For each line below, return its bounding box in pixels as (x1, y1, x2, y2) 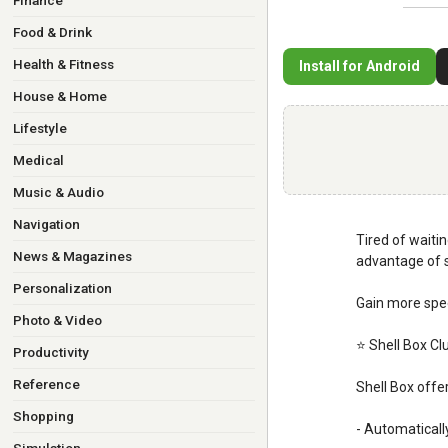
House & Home (12, 88, 107, 104)
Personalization (12, 280, 112, 296)
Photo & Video (12, 312, 102, 328)
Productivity (12, 344, 89, 360)
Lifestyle (12, 120, 67, 136)
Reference (12, 376, 80, 392)
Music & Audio (12, 184, 104, 200)
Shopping (12, 408, 74, 424)
